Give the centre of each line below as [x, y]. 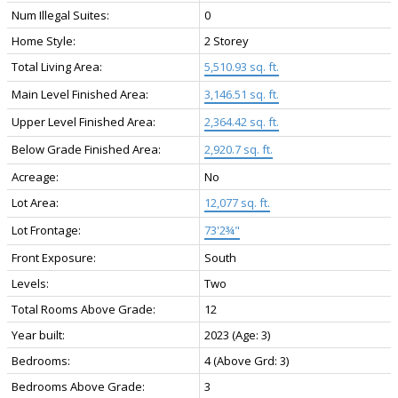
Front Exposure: [54, 257]
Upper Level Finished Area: [84, 121]
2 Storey [227, 40]
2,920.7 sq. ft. [239, 149]
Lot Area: [35, 202]
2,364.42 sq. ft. [242, 121]
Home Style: [44, 40]
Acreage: [35, 176]
